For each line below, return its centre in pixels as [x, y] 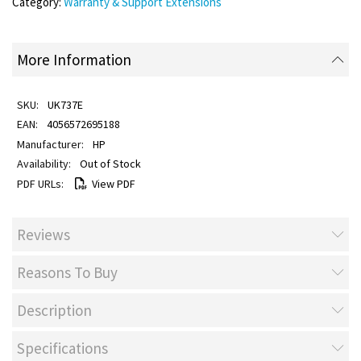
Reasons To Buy [67, 272]
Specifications [62, 349]
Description [54, 310]
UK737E [65, 105]
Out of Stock [110, 163]
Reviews [44, 234]
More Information [74, 59]
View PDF [113, 184]
